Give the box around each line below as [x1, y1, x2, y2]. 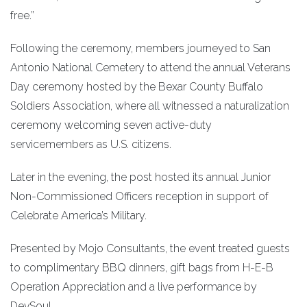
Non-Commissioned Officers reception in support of [10, 190, 269, 204]
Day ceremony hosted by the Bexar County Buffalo [10, 80, 263, 94]
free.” [10, 9, 34, 23]
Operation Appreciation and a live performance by [10, 280, 257, 294]
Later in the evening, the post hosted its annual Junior [10, 171, 271, 184]
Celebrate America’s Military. [10, 209, 147, 223]
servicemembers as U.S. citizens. [10, 138, 171, 151]
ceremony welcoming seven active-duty [10, 119, 212, 132]
